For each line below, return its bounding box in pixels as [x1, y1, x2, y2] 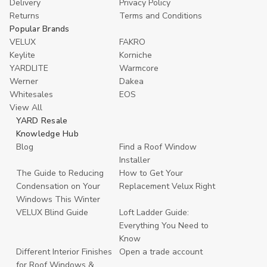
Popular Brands [10, 23, 70, 35]
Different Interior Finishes [15, 246, 112, 258]
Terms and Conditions [119, 10, 202, 22]
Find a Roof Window [119, 141, 197, 153]
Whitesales [10, 89, 53, 101]
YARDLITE [10, 63, 48, 74]
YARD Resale [15, 115, 68, 127]
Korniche [119, 49, 152, 61]
